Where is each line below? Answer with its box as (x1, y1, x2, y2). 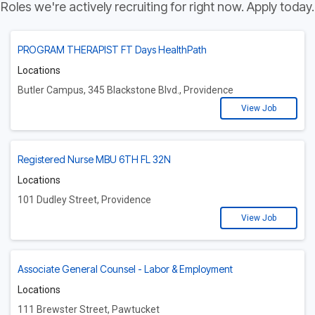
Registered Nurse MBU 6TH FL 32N (18, 153, 171, 166)
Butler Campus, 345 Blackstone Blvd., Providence (18, 84, 233, 96)
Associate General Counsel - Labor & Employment (18, 263, 233, 276)
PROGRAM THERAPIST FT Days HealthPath (18, 44, 207, 56)
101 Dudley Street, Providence (18, 194, 151, 206)
